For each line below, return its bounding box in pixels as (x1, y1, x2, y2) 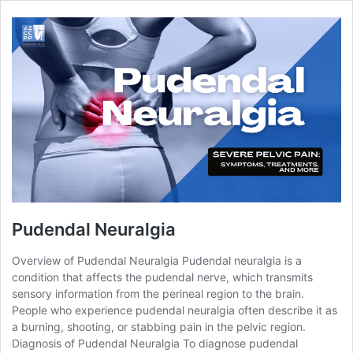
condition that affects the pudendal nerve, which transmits (12, 270, 313, 284)
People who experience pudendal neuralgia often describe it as (12, 303, 337, 318)
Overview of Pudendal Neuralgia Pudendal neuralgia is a (12, 254, 302, 268)
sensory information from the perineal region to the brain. (12, 287, 304, 301)
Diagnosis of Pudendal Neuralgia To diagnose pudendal (12, 336, 298, 351)
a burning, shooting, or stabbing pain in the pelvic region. (12, 320, 306, 334)
